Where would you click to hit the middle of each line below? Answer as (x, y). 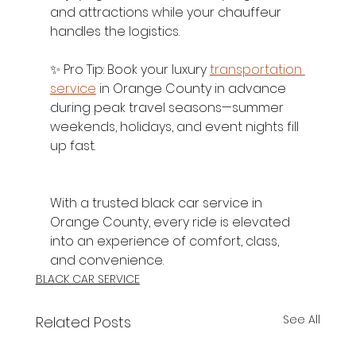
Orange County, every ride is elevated (171, 222)
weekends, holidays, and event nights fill (176, 126)
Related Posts (83, 322)
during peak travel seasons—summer (168, 107)
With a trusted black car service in (157, 203)
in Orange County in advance (192, 88)
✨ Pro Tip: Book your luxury (130, 69)
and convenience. (106, 260)
